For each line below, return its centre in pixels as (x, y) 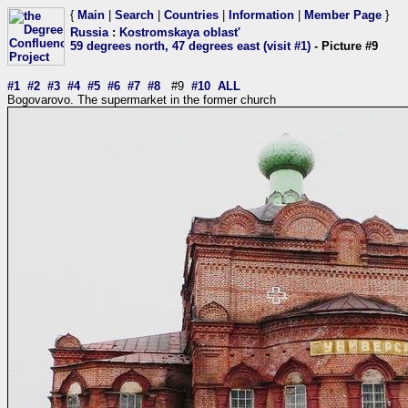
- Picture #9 (344, 46)
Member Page (343, 15)
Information (261, 15)
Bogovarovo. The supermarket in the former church (142, 100)
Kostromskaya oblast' (180, 32)
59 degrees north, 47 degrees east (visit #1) (190, 46)
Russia (89, 32)
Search (134, 15)
